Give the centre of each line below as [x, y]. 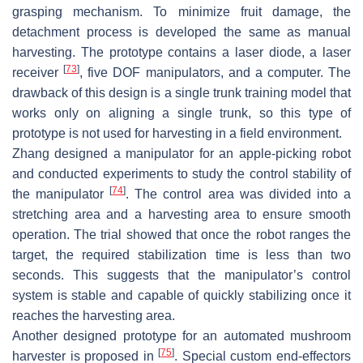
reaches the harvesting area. [94, 315]
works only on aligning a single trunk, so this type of [181, 113]
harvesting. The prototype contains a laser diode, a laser [181, 52]
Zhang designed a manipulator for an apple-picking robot [181, 153]
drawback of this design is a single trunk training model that [181, 92]
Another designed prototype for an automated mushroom [181, 335]
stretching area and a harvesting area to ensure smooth [181, 214]
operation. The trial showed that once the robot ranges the [181, 234]
